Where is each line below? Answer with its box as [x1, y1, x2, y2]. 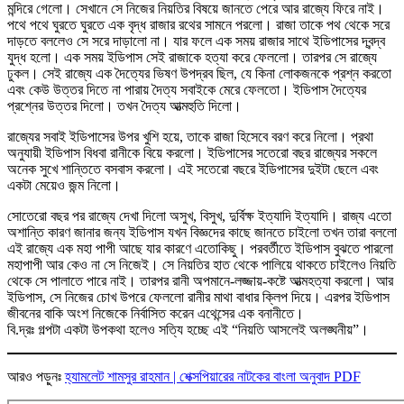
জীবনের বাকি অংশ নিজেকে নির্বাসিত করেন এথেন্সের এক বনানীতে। [7, 305, 304, 321]
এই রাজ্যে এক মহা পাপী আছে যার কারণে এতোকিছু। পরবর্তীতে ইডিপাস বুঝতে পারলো [7, 240, 393, 256]
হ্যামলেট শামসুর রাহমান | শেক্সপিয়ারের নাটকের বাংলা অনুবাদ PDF [65, 368, 361, 384]
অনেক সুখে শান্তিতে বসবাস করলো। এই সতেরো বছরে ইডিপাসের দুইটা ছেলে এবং [7, 161, 379, 177]
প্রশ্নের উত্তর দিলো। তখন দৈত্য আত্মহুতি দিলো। [7, 97, 242, 114]
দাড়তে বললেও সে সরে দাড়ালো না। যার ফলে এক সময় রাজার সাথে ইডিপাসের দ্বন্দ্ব [7, 32, 385, 49]
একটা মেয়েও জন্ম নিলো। [7, 177, 121, 193]
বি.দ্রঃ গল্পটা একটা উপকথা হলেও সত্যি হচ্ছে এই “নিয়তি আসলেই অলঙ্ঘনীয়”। [7, 321, 369, 337]
